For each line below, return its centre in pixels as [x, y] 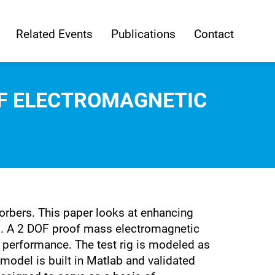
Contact [214, 34]
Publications [143, 34]
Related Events [54, 34]
